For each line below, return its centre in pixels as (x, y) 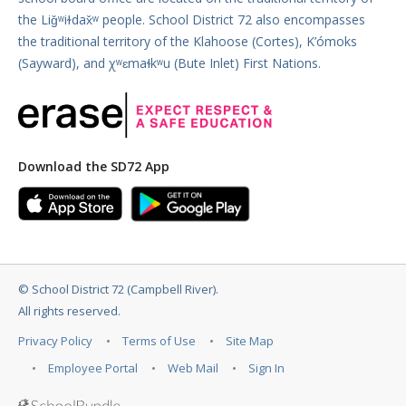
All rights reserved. (69, 310)
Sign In (266, 367)
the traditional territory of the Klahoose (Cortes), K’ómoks (188, 41)
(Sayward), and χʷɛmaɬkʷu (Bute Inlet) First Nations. (169, 63)
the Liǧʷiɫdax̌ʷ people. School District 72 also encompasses (192, 19)
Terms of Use (159, 340)
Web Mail (193, 367)
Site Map (250, 340)
